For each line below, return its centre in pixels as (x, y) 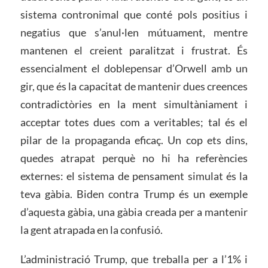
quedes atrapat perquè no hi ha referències (134, 158)
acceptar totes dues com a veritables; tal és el (134, 122)
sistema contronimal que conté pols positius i (134, 14)
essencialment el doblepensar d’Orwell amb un (134, 68)
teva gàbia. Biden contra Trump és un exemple (134, 194)
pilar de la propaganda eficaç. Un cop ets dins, (134, 140)
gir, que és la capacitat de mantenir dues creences (134, 86)
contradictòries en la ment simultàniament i (134, 104)
